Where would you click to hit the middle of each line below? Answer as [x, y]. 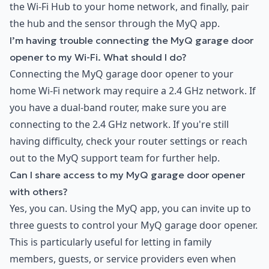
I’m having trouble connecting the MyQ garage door [131, 40]
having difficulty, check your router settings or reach [128, 141]
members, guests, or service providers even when [123, 258]
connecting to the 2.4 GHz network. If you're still [119, 124]
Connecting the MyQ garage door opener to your [122, 74]
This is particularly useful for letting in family [110, 242]
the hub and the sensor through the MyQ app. [115, 23]
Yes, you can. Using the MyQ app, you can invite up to [130, 208]
